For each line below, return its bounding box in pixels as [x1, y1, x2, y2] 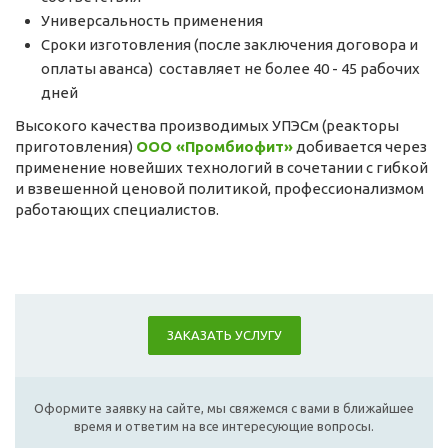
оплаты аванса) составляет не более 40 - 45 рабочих [41, 60, 420, 78]
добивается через [293, 138, 427, 156]
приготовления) [15, 138, 136, 156]
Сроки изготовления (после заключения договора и [41, 36, 418, 54]
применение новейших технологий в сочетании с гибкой [15, 159, 428, 177]
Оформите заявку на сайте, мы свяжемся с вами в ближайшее [34, 401, 414, 416]
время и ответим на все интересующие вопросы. [74, 419, 374, 434]
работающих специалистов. [15, 201, 219, 219]
